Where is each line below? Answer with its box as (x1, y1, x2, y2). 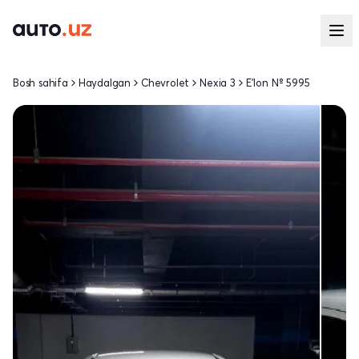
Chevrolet (141, 76, 190, 89)
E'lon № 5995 (245, 76, 310, 89)
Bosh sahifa (13, 76, 68, 89)
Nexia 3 (200, 76, 236, 89)
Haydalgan (78, 76, 131, 89)
